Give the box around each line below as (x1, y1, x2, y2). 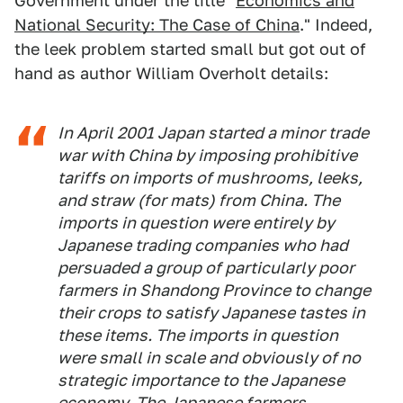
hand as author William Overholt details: (14, 64, 328, 83)
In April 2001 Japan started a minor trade (58, 123, 369, 142)
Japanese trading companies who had (58, 236, 348, 255)
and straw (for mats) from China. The (58, 191, 340, 210)
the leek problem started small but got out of (14, 40, 366, 58)
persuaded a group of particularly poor (58, 258, 354, 277)
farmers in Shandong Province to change (58, 281, 371, 300)
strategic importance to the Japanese (58, 371, 345, 390)
